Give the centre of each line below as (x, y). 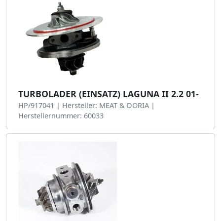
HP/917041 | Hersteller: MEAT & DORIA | (87, 105)
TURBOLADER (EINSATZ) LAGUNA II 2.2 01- (109, 94)
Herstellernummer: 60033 (61, 116)
